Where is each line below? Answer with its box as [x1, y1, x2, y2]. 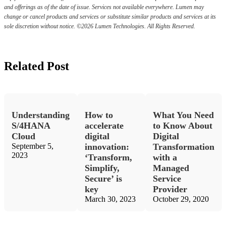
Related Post [4, 60, 69, 73]
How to [85, 110, 113, 120]
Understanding [12, 110, 70, 120]
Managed [153, 163, 189, 173]
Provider [153, 184, 187, 194]
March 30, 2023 [85, 195, 136, 203]
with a [153, 152, 177, 162]
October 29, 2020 [153, 195, 209, 203]
